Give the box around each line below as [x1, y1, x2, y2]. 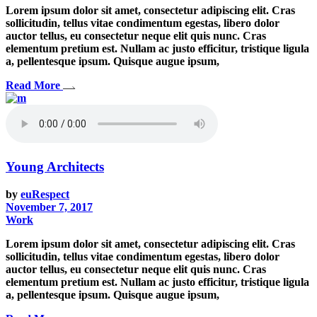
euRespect [21, 188, 69, 200]
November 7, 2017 [6, 200, 93, 213]
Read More [6, 79, 60, 92]
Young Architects [6, 159, 104, 175]
